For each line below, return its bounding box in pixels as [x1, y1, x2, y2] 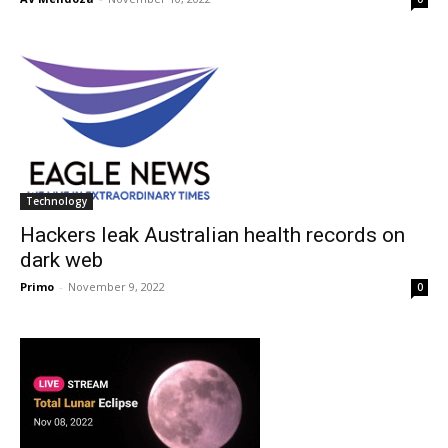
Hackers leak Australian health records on [20, 222, 405, 247]
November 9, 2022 [68, 278, 165, 294]
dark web [20, 247, 103, 272]
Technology [26, 193, 87, 208]
